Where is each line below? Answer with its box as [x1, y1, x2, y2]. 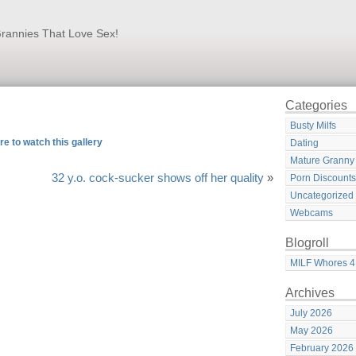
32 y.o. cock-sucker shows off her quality [52, 172, 264, 184]
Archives [285, 286, 335, 300]
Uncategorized [290, 190, 354, 201]
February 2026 [290, 342, 354, 354]
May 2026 [290, 325, 333, 336]
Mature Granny [290, 155, 354, 166]
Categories [285, 99, 347, 112]
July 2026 [290, 308, 332, 319]
